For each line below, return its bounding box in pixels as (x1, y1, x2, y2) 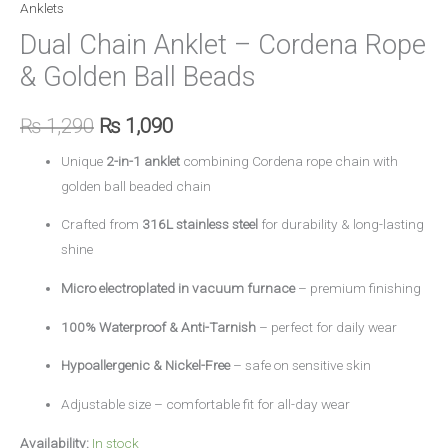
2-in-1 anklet (106, 152, 181, 169)
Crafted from (61, 216, 143, 233)
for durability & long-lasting (258, 216, 425, 233)
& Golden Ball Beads (20, 61, 256, 93)
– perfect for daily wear (256, 318, 398, 335)
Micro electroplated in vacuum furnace (61, 280, 296, 297)
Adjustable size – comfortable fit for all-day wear (61, 396, 351, 413)
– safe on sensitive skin (230, 357, 372, 374)
